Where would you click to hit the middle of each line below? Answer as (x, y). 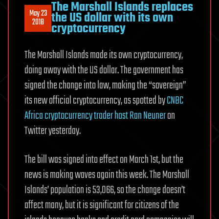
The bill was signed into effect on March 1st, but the (104, 160)
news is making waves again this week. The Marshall (107, 175)
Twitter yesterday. (53, 131)
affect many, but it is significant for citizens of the (102, 206)
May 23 (38, 14)
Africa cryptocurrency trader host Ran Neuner (95, 116)
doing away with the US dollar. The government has (104, 71)
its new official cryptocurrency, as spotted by (96, 101)
